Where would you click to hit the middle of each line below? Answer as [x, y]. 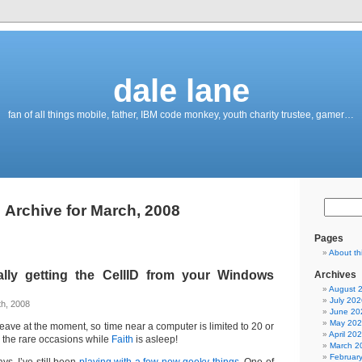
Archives [335, 275]
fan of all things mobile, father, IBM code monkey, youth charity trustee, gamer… [181, 115]
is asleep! [156, 339]
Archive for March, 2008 [92, 210]
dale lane [181, 90]
